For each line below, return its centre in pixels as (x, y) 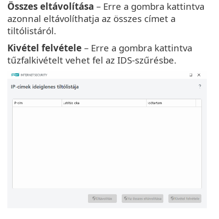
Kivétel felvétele (44, 48)
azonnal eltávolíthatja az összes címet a (91, 19)
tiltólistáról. (32, 31)
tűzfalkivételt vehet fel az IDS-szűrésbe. (92, 60)
